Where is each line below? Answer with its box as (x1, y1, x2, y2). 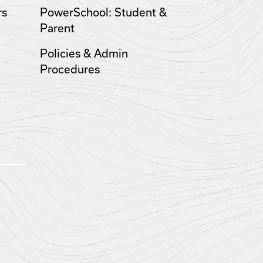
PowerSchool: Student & (39, 6, 167, 19)
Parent (39, 22, 75, 35)
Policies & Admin (39, 47, 128, 60)
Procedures (39, 63, 100, 76)
